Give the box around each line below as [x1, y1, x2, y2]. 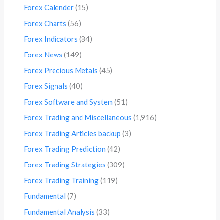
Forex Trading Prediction [24, 144, 106, 154]
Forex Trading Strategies [24, 160, 106, 169]
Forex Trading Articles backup [24, 129, 121, 138]
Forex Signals [24, 82, 68, 91]
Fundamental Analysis [24, 207, 95, 217]
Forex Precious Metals [24, 66, 98, 75]
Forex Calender [24, 3, 74, 12]
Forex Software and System [24, 97, 113, 107]
